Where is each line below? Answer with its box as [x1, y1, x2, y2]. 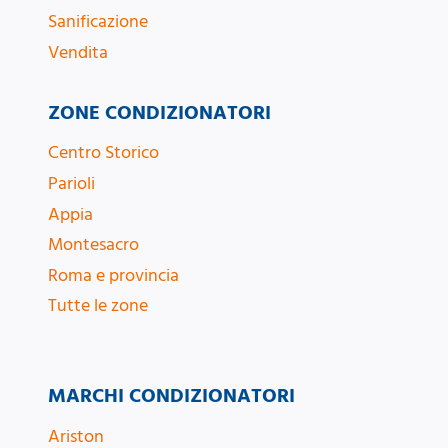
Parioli [48, 171, 95, 197]
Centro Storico [48, 140, 159, 166]
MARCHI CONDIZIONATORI [48, 382, 295, 411]
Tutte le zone [48, 293, 148, 319]
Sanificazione [48, 9, 148, 35]
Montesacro [48, 232, 139, 258]
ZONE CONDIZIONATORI [48, 98, 271, 127]
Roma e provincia [48, 262, 179, 288]
